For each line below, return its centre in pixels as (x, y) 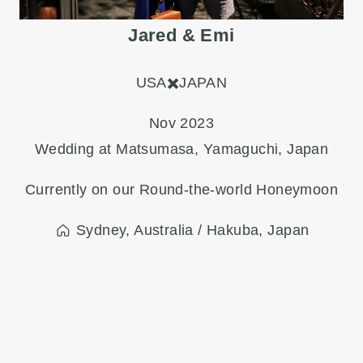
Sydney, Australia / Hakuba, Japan (190, 230)
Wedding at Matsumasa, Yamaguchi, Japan (181, 149)
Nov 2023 (181, 123)
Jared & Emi (181, 35)
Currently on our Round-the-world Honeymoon (181, 189)
